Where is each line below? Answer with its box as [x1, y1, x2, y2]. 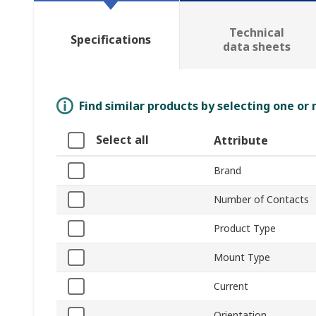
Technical [229, 25, 284, 41]
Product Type [214, 221, 276, 236]
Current [214, 279, 248, 293]
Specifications [70, 32, 151, 48]
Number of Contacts [214, 193, 309, 207]
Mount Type [214, 250, 270, 265]
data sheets [222, 39, 291, 55]
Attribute [214, 133, 268, 149]
